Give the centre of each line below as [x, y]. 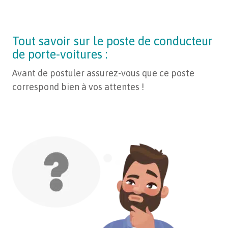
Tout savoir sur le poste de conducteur [112, 41]
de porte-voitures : [60, 54]
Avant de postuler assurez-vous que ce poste [103, 73]
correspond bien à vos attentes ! [78, 87]
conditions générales [61, 7]
